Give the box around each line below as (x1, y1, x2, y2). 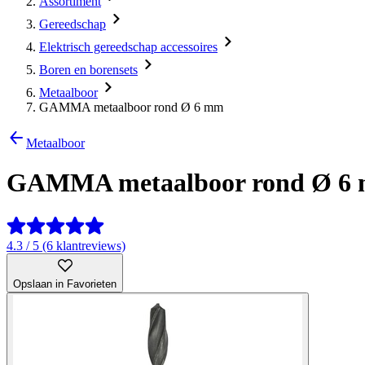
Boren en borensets (39, 63, 138, 77)
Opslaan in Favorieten (13, 277, 117, 290)
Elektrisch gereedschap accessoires (39, 40, 218, 54)
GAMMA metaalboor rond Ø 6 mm (39, 100, 223, 114)
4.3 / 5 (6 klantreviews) (7, 238, 125, 253)
